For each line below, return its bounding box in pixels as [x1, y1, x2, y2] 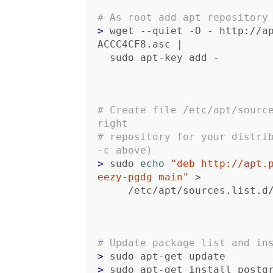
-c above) [97, 144, 152, 156]
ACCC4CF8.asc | [97, 38, 183, 50]
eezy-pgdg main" [97, 171, 189, 183]
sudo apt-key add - [110, 52, 219, 63]
